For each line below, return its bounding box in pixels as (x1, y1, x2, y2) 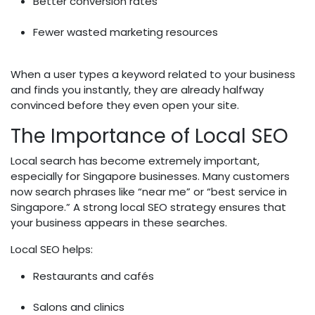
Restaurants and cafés (33, 269, 154, 284)
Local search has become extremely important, (11, 153, 259, 169)
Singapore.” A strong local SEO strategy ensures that (11, 200, 286, 215)
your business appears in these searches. (11, 215, 227, 231)
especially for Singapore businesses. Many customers (11, 169, 290, 184)
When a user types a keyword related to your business (11, 67, 295, 82)
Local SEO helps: (11, 242, 93, 257)
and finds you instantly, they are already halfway (11, 82, 264, 98)
